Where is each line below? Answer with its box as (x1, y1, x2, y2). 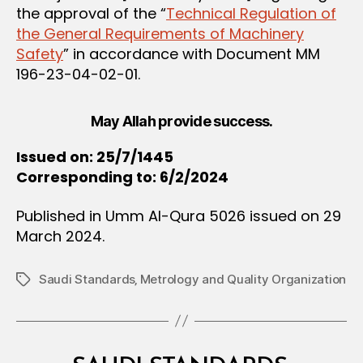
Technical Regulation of (166, 3, 336, 23)
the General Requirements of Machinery (16, 23, 304, 44)
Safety (16, 44, 63, 64)
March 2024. (16, 225, 105, 246)
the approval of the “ (16, 3, 166, 23)
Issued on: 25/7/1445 (16, 147, 173, 167)
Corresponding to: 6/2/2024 (16, 167, 228, 187)
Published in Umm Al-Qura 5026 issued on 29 (16, 205, 341, 226)
